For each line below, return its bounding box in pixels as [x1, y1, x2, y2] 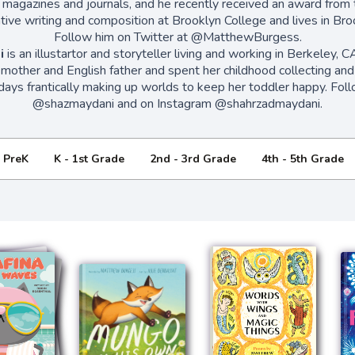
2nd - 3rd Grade [149, 151, 236, 166]
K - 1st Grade [53, 151, 124, 166]
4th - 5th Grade [261, 151, 344, 166]
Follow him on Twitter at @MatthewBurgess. [53, 28, 302, 46]
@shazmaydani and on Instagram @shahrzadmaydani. [32, 94, 323, 113]
